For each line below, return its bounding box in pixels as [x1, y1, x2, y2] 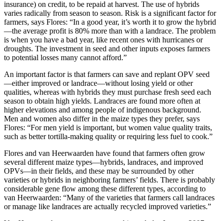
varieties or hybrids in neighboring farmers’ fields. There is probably [4, 175, 215, 184]
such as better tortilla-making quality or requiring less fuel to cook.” [4, 132, 213, 141]
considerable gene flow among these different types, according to [4, 184, 206, 193]
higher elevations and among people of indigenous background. [4, 105, 201, 114]
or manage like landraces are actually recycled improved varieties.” [4, 202, 211, 211]
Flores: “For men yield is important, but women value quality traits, [4, 123, 212, 132]
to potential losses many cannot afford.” [4, 53, 127, 62]
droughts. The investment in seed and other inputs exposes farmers [4, 44, 210, 53]
